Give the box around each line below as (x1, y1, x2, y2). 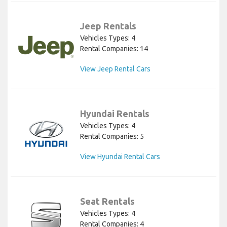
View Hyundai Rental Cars (80, 153, 160, 161)
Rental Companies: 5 (80, 132, 144, 141)
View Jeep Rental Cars (80, 65, 150, 73)
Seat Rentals (80, 196, 135, 207)
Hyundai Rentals (80, 108, 149, 119)
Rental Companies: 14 (80, 45, 148, 53)
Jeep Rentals (80, 21, 136, 31)
